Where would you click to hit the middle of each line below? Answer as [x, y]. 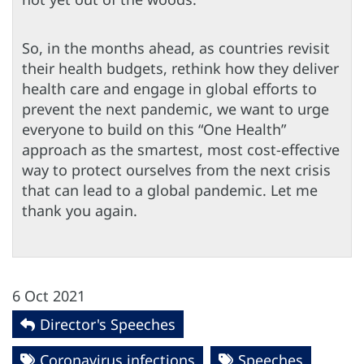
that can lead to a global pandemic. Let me [170, 190]
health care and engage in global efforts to [169, 88]
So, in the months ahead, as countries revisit [176, 48]
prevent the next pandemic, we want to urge [175, 108]
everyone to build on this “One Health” [154, 129]
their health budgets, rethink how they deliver [180, 68]
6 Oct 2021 [49, 296]
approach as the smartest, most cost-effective [181, 149]
